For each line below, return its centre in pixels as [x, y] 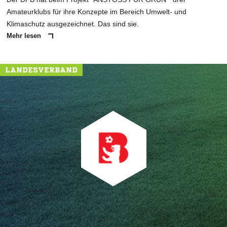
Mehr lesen [25, 36]
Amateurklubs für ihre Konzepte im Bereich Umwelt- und [97, 12]
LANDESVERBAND [41, 70]
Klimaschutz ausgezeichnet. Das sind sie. [73, 24]
